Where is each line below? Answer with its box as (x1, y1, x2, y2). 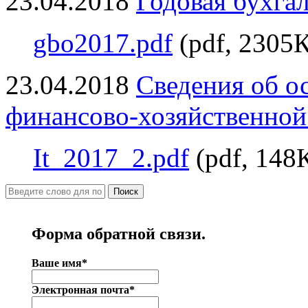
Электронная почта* (32, 283, 135, 296)
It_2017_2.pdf (33, 142, 189, 173)
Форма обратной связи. (32, 224, 206, 243)
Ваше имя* (32, 256, 87, 269)
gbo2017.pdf (33, 27, 173, 58)
